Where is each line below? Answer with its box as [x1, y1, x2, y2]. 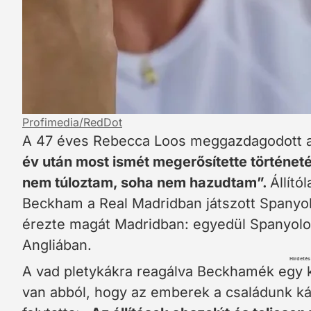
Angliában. [22, 237, 92, 253]
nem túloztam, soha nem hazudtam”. [22, 174, 270, 191]
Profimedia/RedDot [22, 115, 122, 129]
